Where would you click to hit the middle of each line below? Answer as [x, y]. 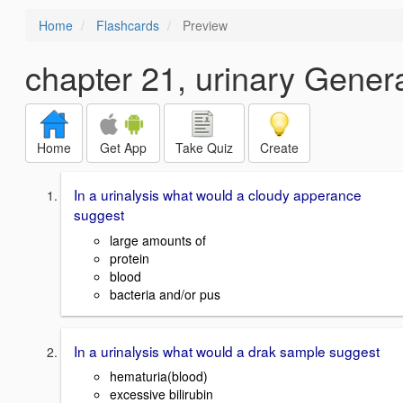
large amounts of [158, 240]
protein [130, 258]
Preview [203, 25]
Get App [123, 148]
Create [279, 148]
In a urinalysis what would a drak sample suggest [227, 350]
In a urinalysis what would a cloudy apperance [218, 194]
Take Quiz [204, 148]
